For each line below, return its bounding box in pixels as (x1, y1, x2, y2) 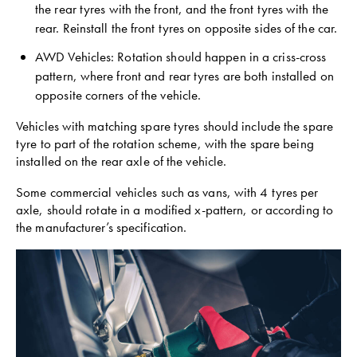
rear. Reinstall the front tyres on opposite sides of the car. (35, 19, 338, 37)
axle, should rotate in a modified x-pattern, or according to (16, 201, 334, 218)
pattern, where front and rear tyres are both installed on (35, 67, 334, 84)
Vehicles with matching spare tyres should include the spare (16, 117, 333, 135)
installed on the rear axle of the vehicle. (16, 152, 227, 170)
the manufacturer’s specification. (16, 218, 187, 236)
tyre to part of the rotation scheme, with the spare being (16, 135, 314, 152)
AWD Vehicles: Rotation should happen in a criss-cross (35, 48, 327, 65)
